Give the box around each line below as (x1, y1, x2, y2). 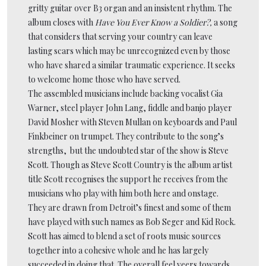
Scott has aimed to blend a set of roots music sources (28, 230, 221, 242)
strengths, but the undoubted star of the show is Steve (28, 144, 229, 156)
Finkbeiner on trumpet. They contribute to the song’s (28, 130, 224, 142)
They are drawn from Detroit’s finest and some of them (28, 201, 231, 213)
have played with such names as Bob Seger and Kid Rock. (28, 216, 236, 227)
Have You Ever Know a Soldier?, (95, 16, 212, 28)
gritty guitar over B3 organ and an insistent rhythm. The (28, 2, 232, 14)
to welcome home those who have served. (28, 73, 180, 85)
